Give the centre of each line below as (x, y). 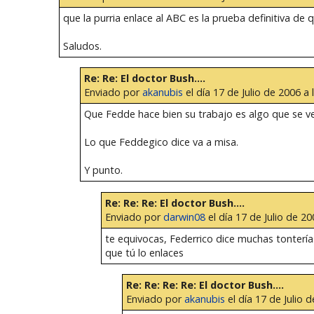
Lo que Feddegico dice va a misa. (161, 142)
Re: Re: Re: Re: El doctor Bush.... (205, 285)
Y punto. (103, 170)
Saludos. (82, 46)
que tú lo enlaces (144, 252)
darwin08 (184, 217)
